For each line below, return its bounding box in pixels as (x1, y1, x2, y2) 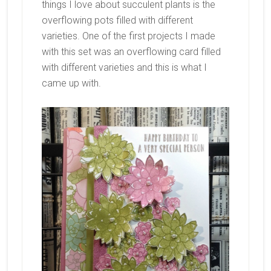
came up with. (41, 77, 103, 89)
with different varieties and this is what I (41, 62, 207, 73)
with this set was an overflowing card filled (41, 46, 221, 57)
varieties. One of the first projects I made (41, 30, 215, 42)
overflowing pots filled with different (41, 15, 193, 26)
